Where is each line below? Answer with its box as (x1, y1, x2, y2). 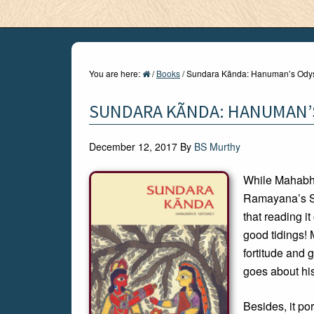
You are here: (89, 67, 142, 79)
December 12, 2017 (89, 139, 177, 153)
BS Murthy (194, 139, 240, 153)
